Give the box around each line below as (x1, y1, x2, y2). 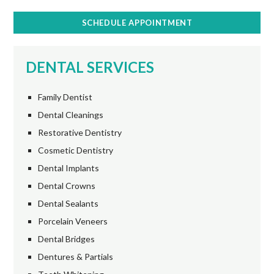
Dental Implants (38, 163, 100, 173)
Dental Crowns (38, 180, 96, 191)
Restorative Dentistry (38, 127, 122, 138)
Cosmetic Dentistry (38, 145, 114, 155)
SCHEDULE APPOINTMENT (81, 18, 193, 28)
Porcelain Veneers (38, 216, 108, 226)
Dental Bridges (38, 234, 95, 244)
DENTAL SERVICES (26, 58, 155, 76)
